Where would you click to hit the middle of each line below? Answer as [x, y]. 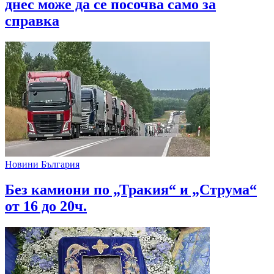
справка [32, 20]
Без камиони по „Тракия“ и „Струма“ [131, 190]
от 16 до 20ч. [46, 206]
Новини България [42, 164]
